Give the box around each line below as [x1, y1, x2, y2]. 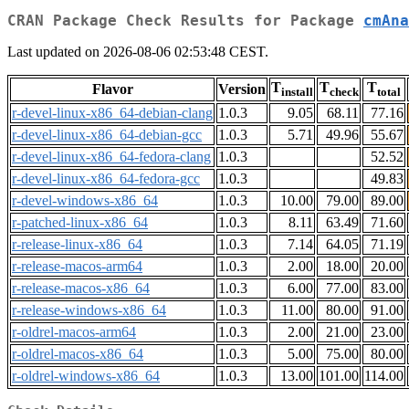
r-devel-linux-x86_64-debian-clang [12, 105, 213, 121]
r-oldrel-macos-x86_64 [12, 346, 143, 362]
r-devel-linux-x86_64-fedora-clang [12, 149, 211, 165]
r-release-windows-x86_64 [12, 302, 166, 319]
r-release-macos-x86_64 [12, 280, 150, 297]
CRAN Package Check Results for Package [7, 12, 363, 30]
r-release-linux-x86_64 [12, 236, 142, 253]
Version [218, 81, 266, 98]
